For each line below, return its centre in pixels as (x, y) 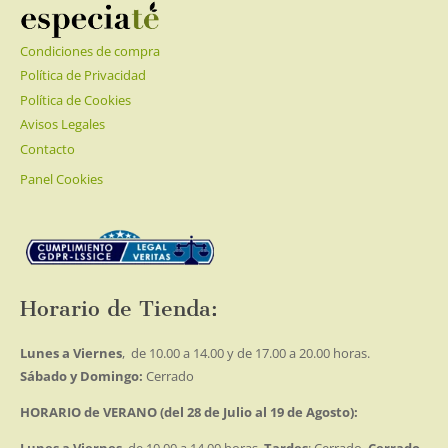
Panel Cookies (61, 178)
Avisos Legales (62, 124)
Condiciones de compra (89, 50)
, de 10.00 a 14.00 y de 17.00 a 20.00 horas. (245, 353)
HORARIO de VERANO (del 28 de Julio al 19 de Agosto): (188, 412)
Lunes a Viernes (70, 353)
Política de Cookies (75, 99)
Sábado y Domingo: (82, 376)
